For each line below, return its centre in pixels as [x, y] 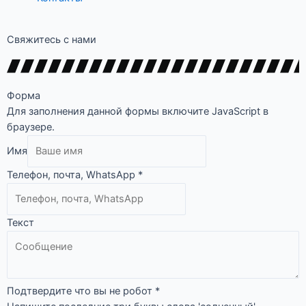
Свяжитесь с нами [52, 40]
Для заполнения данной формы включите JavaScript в [138, 111]
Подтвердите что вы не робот [81, 291]
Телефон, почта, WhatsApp [72, 175]
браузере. [31, 127]
